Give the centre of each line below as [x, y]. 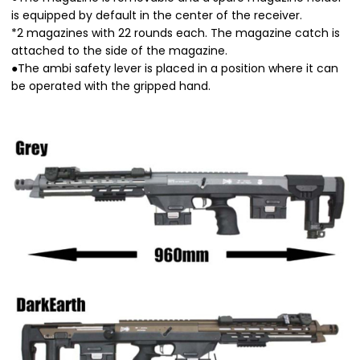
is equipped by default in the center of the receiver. [157, 15]
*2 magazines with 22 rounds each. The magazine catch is [176, 33]
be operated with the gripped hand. [111, 86]
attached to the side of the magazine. [119, 50]
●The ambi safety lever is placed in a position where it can [175, 68]
